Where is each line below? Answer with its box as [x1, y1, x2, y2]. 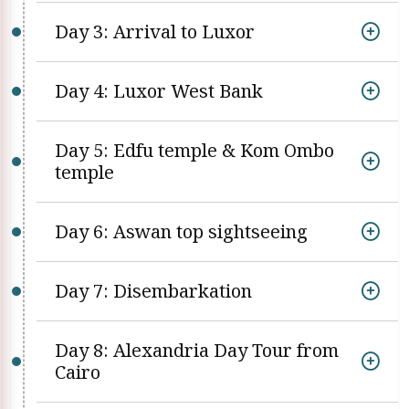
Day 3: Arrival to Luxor [55, 19, 255, 44]
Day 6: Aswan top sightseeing [55, 219, 308, 244]
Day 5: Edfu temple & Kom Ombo [55, 138, 334, 163]
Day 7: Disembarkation [55, 278, 252, 303]
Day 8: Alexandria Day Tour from [55, 338, 339, 362]
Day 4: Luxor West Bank [55, 79, 263, 103]
